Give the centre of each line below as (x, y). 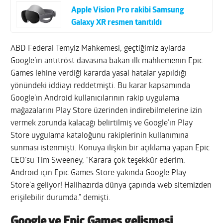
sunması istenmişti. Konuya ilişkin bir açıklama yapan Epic (110, 148)
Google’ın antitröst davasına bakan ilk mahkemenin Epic (107, 61)
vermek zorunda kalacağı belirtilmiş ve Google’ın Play (102, 123)
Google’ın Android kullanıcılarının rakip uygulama (95, 98)
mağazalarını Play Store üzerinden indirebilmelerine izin (107, 111)
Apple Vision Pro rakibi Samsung (128, 10)
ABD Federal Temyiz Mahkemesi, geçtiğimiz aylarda (98, 49)
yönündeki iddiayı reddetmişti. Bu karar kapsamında (101, 86)
